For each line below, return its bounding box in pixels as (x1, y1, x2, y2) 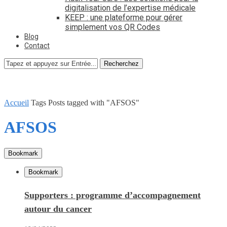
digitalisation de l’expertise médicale (65, 3, 196, 13)
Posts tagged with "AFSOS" (48, 98, 139, 107)
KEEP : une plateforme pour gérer (65, 13, 182, 22)
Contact (24, 42, 50, 50)
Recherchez (104, 60, 139, 67)
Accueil (4, 98, 29, 107)
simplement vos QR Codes (65, 22, 160, 32)
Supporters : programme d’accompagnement (24, 190, 201, 200)
